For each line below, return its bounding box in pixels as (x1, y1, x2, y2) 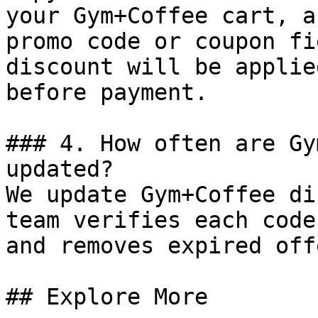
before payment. (6, 79, 208, 105)
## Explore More (6, 284, 208, 309)
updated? (6, 156, 114, 182)
